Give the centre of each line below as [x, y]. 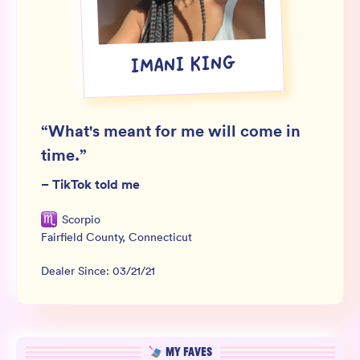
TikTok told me [96, 184]
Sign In [37, 44]
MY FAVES [188, 352]
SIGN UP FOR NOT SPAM [109, 96]
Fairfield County [82, 237]
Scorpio [81, 219]
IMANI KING [183, 67]
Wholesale [47, 16]
